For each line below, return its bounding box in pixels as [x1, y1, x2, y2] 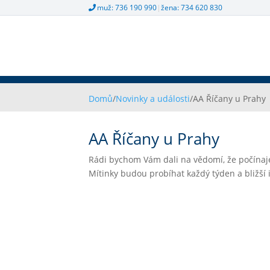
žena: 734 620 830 [161, 2, 223, 13]
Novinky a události [116, 93, 190, 104]
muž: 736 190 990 [97, 2, 157, 13]
